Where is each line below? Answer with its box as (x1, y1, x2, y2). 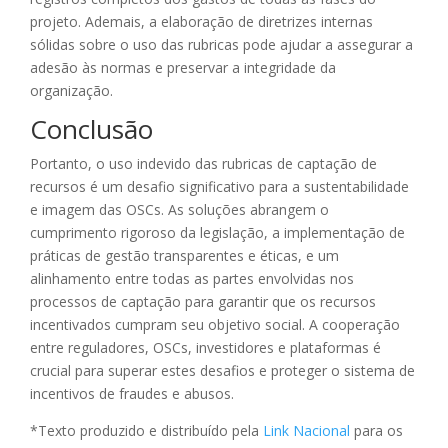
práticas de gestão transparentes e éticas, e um (30, 246, 339, 266)
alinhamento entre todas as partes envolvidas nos (30, 269, 354, 289)
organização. (30, 81, 113, 101)
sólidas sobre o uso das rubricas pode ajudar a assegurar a (30, 35, 413, 55)
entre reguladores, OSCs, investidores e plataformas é (30, 338, 381, 358)
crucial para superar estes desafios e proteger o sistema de (30, 361, 415, 381)
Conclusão (30, 111, 153, 148)
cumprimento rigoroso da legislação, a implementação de (30, 223, 405, 243)
